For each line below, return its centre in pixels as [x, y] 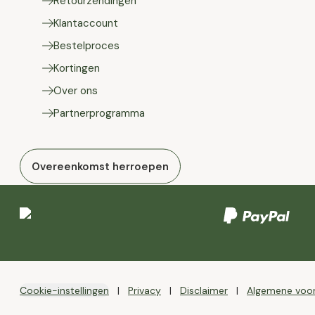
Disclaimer [204, 290]
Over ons [76, 91]
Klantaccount [86, 23]
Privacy [144, 290]
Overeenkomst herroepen [100, 166]
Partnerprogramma [99, 113]
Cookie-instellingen [64, 290]
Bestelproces [86, 46]
